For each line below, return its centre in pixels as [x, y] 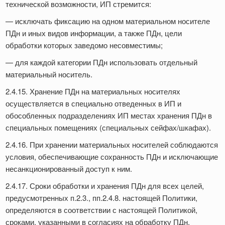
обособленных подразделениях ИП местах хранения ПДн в [109, 116]
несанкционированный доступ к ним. [70, 169]
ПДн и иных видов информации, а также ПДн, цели [94, 33]
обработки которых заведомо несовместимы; [85, 45]
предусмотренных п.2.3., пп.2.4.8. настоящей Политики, [101, 198]
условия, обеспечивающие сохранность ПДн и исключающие [112, 157]
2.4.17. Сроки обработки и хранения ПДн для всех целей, [105, 186]
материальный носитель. [50, 74]
